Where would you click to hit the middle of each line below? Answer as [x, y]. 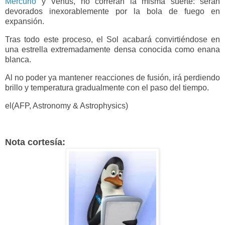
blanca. [18, 60]
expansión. [25, 22]
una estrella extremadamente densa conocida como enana [113, 50]
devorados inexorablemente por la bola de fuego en [113, 12]
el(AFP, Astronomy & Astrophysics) [67, 105]
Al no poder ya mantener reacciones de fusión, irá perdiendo [113, 77]
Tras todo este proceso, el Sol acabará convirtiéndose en [113, 40]
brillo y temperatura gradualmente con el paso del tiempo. [107, 87]
